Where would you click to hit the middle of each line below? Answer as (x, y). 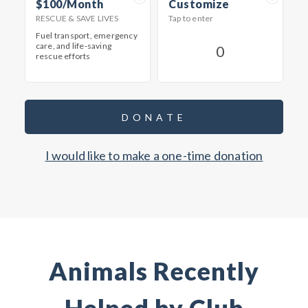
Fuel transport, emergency (86, 35)
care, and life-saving (74, 46)
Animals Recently (154, 271)
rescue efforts (63, 56)
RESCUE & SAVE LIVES (77, 18)
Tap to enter (191, 18)
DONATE (154, 117)
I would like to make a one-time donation (154, 155)
